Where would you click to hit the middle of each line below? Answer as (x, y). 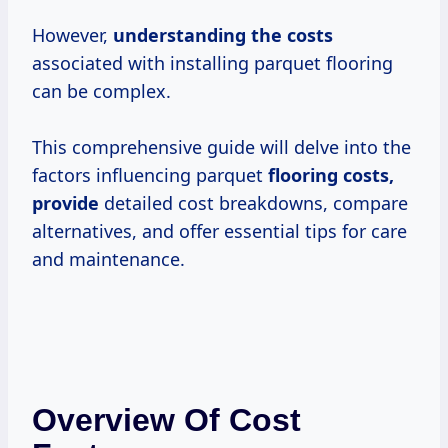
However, (72, 35)
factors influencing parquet (150, 175)
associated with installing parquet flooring (212, 63)
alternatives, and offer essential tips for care (219, 231)
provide (65, 203)
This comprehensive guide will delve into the (221, 147)
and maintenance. (108, 259)
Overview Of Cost (166, 420)
